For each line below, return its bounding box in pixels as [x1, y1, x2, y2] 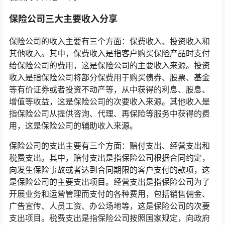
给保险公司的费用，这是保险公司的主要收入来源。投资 [9, 60, 210, 70]
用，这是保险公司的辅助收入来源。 [9, 121, 138, 131]
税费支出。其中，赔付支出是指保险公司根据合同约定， [9, 153, 210, 163]
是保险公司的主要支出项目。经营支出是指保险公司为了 [9, 177, 210, 187]
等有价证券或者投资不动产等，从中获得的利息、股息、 [9, 84, 210, 94]
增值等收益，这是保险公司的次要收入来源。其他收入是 [9, 96, 210, 106]
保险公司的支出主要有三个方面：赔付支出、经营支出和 [9, 141, 210, 151]
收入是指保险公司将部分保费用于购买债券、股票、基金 [9, 72, 210, 82]
